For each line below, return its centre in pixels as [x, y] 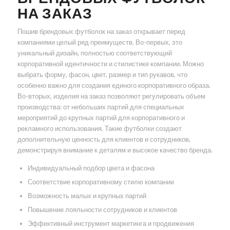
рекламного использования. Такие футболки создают [99, 129]
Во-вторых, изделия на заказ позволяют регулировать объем [111, 96]
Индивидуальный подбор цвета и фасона [91, 168]
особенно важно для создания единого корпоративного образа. [114, 85]
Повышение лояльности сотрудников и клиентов [102, 210]
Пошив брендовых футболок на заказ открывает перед [101, 32]
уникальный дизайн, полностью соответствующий [94, 53]
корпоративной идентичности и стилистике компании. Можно [110, 64]
